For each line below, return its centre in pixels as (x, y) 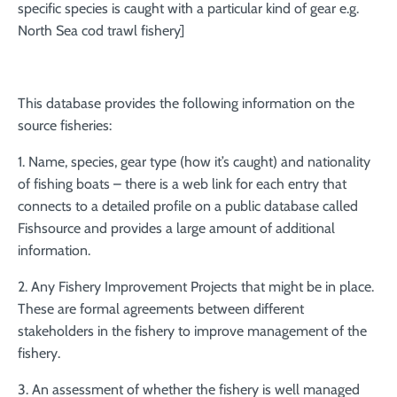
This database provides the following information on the (186, 103)
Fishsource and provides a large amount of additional (176, 228)
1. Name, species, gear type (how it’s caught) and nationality (194, 162)
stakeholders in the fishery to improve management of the (192, 331)
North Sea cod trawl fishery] (101, 31)
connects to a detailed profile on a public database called (188, 206)
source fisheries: (65, 125)
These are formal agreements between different (161, 309)
